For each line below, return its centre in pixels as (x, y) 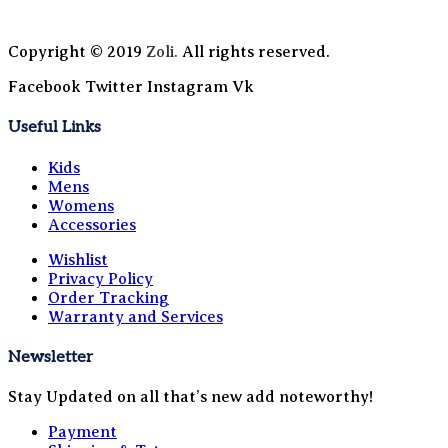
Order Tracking (108, 297)
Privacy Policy (100, 278)
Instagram (187, 87)
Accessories (92, 224)
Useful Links (54, 128)
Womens (81, 205)
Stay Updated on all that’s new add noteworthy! (190, 397)
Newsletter (50, 357)
